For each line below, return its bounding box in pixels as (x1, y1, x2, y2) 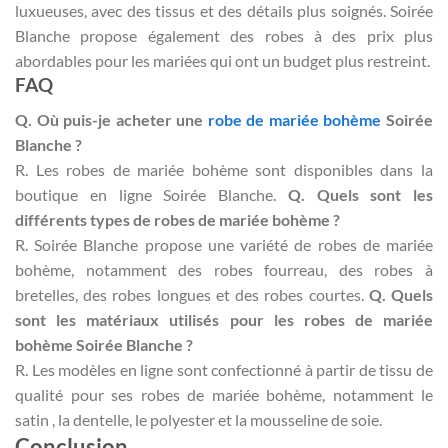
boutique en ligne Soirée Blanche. (15, 184, 288, 204)
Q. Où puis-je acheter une (15, 109, 208, 129)
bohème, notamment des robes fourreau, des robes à (15, 259, 433, 279)
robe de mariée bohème (207, 109, 382, 129)
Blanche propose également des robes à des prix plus (15, 26, 433, 46)
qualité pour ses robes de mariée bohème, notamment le (15, 384, 433, 404)
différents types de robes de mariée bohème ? (15, 209, 340, 229)
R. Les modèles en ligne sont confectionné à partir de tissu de (15, 359, 433, 379)
